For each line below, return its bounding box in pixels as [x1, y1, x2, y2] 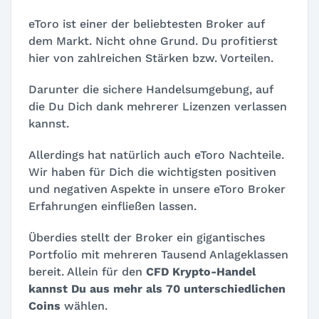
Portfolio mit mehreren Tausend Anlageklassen [28, 248, 288, 262]
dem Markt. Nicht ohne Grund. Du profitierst [28, 34, 278, 48]
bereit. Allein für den [28, 265, 142, 279]
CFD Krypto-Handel [142, 265, 256, 279]
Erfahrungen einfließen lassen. [28, 199, 197, 214]
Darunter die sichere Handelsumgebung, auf [28, 83, 273, 97]
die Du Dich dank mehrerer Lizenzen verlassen [28, 100, 287, 114]
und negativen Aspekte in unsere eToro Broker [28, 182, 286, 197]
